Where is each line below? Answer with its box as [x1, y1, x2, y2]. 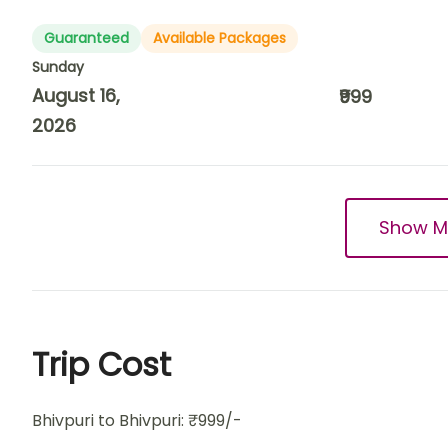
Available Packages [153, 28, 286, 48]
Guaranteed [44, 28, 129, 48]
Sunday [32, 57, 84, 77]
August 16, [32, 83, 120, 108]
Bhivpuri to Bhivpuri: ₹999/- [32, 409, 242, 432]
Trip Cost [32, 342, 171, 387]
